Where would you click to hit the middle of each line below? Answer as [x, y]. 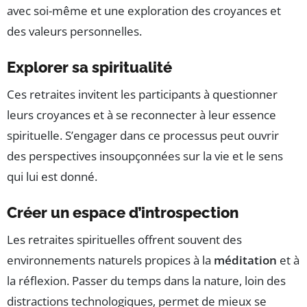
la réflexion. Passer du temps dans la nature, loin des [146, 281]
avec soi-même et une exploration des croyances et [144, 11]
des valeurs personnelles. [74, 32]
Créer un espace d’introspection [123, 213]
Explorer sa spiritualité [89, 67]
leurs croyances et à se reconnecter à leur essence [142, 115]
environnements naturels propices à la [110, 260]
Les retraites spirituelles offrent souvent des [124, 240]
